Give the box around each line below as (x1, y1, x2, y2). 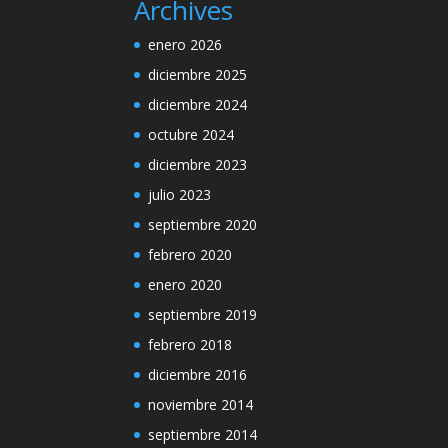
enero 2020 (148, 274, 223, 294)
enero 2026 (148, 34, 223, 54)
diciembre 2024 (148, 94, 248, 114)
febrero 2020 (148, 244, 233, 264)
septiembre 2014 (148, 424, 258, 444)
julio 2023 (148, 184, 212, 204)
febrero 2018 (148, 334, 233, 354)
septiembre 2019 (148, 304, 258, 324)
